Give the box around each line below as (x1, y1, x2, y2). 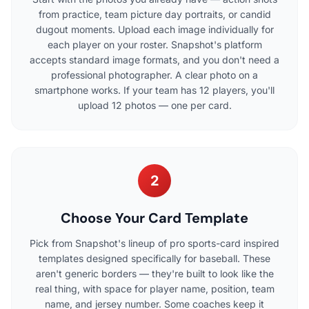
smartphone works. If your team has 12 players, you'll (34, 83, 275, 96)
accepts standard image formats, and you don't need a (30, 53, 279, 66)
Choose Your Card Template (61, 208, 248, 227)
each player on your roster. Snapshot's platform (47, 38, 262, 50)
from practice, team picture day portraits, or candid (38, 8, 271, 20)
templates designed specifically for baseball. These (39, 252, 270, 264)
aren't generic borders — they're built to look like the (35, 267, 274, 279)
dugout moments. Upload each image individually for (35, 23, 274, 35)
